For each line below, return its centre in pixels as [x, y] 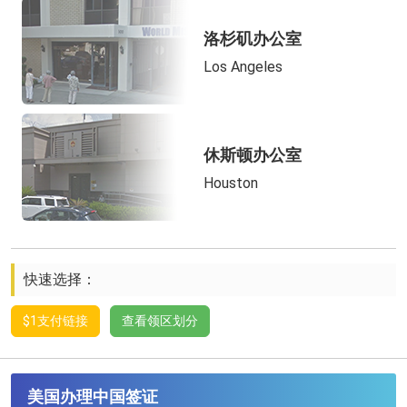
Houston [231, 184]
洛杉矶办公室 [253, 39]
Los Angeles [243, 67]
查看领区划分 [160, 321]
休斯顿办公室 [253, 155]
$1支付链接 [55, 321]
